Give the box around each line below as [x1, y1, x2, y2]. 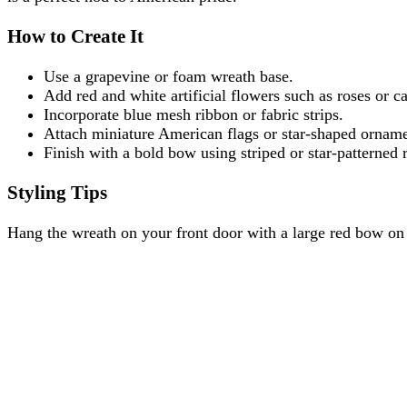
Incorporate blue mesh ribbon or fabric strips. [44, 104, 343, 124]
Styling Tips [7, 181, 107, 203]
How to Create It [7, 25, 144, 47]
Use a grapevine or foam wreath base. [44, 66, 293, 85]
